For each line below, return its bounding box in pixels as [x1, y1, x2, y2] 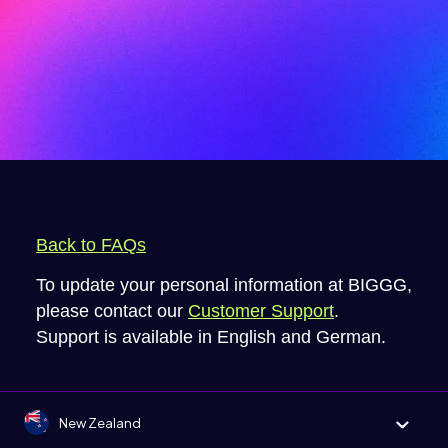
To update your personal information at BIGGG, [36, 274, 412, 295]
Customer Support [188, 300, 334, 321]
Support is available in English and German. [36, 326, 386, 347]
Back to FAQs [36, 234, 146, 255]
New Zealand [59, 414, 141, 431]
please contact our [36, 300, 188, 321]
